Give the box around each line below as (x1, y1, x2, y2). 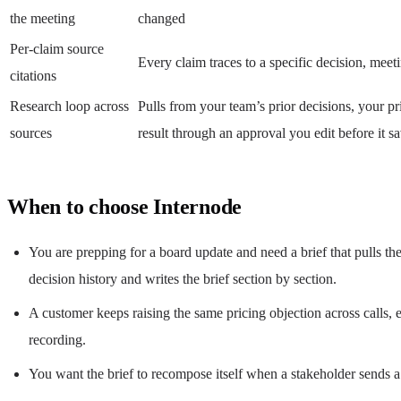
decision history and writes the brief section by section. (29, 270, 337, 286)
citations (10, 67, 56, 83)
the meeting (10, 10, 75, 26)
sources (10, 124, 52, 141)
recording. (29, 331, 86, 347)
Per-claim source (10, 40, 104, 56)
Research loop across (10, 98, 129, 114)
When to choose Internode (7, 194, 243, 218)
